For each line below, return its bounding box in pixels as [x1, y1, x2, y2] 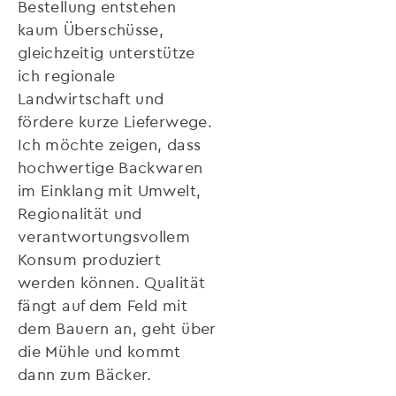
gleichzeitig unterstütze [18, 42, 195, 62]
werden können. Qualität [18, 272, 206, 292]
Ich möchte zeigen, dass [18, 134, 202, 154]
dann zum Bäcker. [18, 364, 152, 384]
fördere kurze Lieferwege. [18, 111, 212, 131]
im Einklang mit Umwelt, [18, 180, 202, 200]
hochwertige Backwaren [18, 157, 203, 177]
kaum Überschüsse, [18, 19, 164, 39]
